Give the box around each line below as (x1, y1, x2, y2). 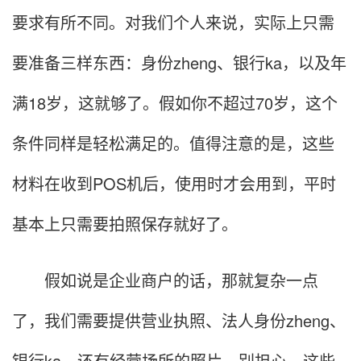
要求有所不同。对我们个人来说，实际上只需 (12, 10, 334, 35)
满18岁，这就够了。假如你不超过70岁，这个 (12, 91, 338, 115)
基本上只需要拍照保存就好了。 (12, 212, 238, 236)
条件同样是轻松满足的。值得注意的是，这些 (12, 131, 334, 156)
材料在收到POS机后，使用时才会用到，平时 (12, 172, 336, 196)
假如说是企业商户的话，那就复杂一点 (12, 268, 318, 293)
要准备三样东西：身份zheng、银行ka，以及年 (12, 51, 346, 75)
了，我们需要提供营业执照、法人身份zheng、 (12, 309, 346, 333)
